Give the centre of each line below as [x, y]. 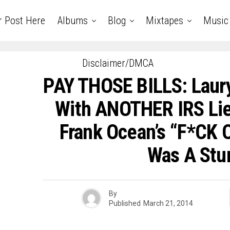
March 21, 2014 [168, 203]
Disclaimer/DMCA [118, 63]
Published [124, 203]
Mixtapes [164, 21]
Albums [72, 21]
